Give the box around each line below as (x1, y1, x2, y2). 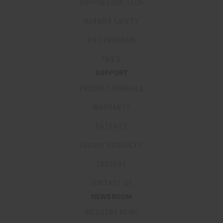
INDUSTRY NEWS (84, 208, 139, 218)
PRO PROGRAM (88, 35, 135, 45)
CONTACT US (90, 178, 133, 188)
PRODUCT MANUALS (79, 84, 144, 94)
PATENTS (96, 121, 127, 131)
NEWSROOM (91, 194, 132, 201)
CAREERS (97, 159, 126, 169)
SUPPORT (95, 70, 128, 77)
